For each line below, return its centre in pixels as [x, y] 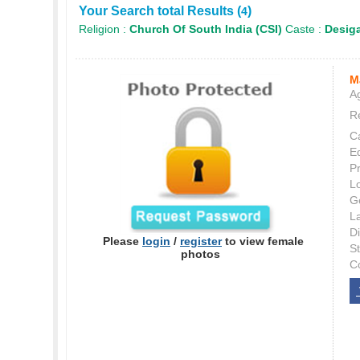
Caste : [303, 29]
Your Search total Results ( [160, 11]
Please [123, 241]
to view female [263, 241]
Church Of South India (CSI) [206, 29]
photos [200, 254]
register [201, 241]
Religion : [104, 29]
